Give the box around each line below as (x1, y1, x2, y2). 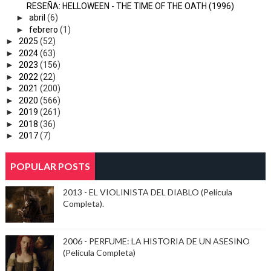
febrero (28, 24, 58, 34)
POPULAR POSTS (10, 160, 90, 172)
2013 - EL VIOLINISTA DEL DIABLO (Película (62, 187, 232, 198)
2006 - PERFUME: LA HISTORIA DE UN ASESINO (62, 236, 250, 247)
